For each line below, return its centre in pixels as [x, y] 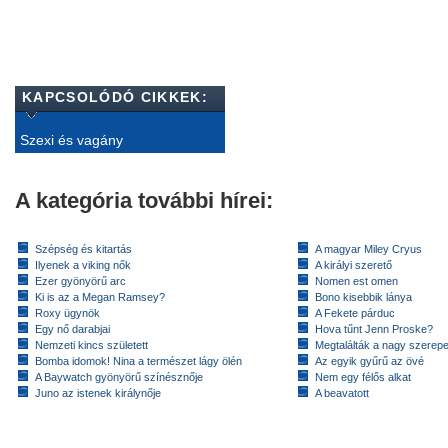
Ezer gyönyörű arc [80, 280]
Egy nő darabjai [72, 328]
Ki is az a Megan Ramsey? [100, 296]
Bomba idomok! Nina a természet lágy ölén [138, 360]
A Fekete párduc [355, 312]
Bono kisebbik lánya [363, 296]
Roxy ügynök [67, 312]
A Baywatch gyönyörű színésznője [119, 376]
